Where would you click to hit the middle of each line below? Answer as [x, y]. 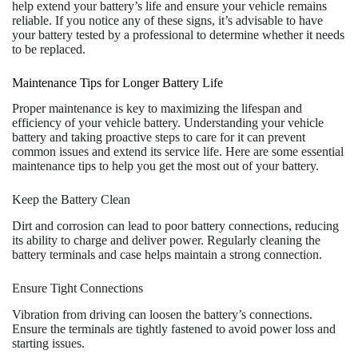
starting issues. [48, 343]
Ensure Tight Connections [78, 288]
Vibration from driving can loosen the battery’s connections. [162, 314]
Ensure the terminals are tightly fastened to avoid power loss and [174, 328]
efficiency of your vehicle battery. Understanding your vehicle [168, 123]
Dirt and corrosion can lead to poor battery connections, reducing [175, 226]
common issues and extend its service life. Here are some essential [178, 152]
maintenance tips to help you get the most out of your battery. [165, 166]
